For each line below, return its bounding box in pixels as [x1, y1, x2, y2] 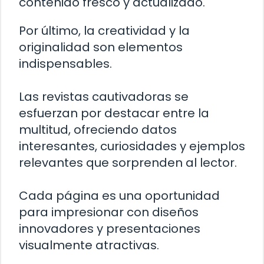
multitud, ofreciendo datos [19, 121, 177, 138]
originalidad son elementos [19, 39, 183, 56]
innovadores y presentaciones [19, 220, 200, 237]
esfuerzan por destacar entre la [19, 105, 209, 122]
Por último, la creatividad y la [19, 22, 190, 39]
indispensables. [19, 55, 112, 72]
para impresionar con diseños [19, 204, 199, 221]
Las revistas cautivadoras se [19, 88, 189, 105]
